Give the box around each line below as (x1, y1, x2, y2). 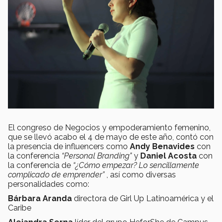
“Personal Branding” (61, 151, 132, 161)
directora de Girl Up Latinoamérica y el (72, 194, 214, 204)
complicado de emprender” (8, 170, 105, 180)
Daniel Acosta (140, 151, 197, 161)
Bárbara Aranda (8, 194, 72, 204)
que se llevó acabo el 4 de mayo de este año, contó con (8, 132, 214, 142)
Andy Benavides (130, 142, 195, 152)
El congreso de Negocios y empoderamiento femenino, (8, 123, 211, 133)
